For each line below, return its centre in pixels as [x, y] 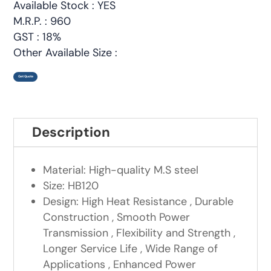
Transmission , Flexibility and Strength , [139, 233]
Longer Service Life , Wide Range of [131, 249]
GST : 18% [38, 37]
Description [71, 132]
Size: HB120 [71, 186]
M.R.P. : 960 [42, 21]
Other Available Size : [66, 53]
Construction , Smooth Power [117, 217]
